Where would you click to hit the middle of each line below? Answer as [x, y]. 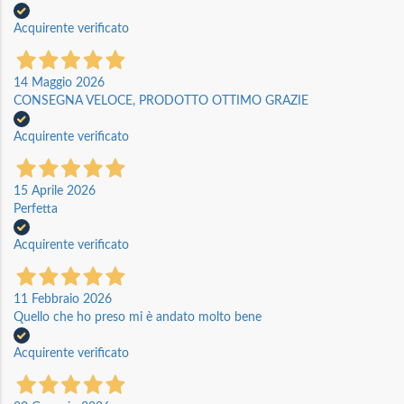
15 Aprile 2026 [55, 191]
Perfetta [36, 209]
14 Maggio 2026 [59, 83]
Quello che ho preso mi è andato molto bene [138, 317]
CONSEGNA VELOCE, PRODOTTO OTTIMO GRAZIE [161, 101]
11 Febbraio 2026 [63, 299]
